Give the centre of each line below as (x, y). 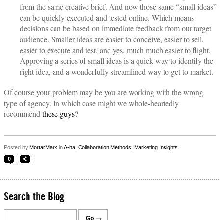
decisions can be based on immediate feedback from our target (115, 28)
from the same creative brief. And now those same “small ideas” (118, 7)
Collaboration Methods (105, 148)
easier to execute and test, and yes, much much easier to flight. (115, 50)
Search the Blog (34, 197)
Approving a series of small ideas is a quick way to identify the (116, 61)
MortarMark (43, 148)
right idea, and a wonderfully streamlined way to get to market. (116, 72)
